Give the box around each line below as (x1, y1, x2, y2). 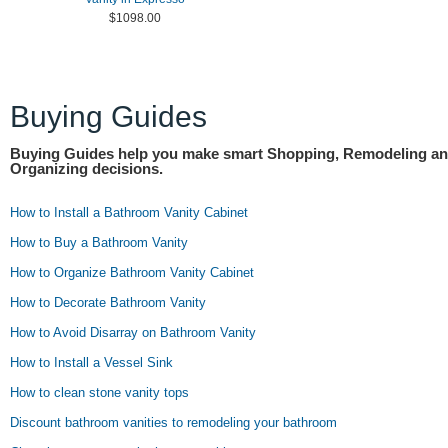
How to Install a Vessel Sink (10, 355, 173, 370)
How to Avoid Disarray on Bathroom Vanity (10, 325, 256, 340)
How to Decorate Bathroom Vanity (10, 295, 206, 310)
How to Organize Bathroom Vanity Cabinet (10, 265, 254, 280)
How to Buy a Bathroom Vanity (10, 235, 188, 250)
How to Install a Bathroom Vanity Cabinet (10, 205, 248, 220)
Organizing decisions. (10, 161, 163, 177)
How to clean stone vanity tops (10, 385, 189, 400)
